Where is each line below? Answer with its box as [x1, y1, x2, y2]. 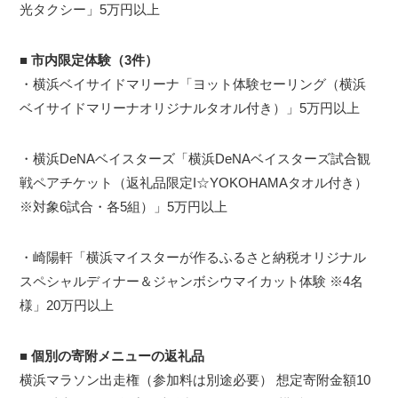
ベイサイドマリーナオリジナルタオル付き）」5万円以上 [20, 100, 361, 116]
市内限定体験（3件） [31, 52, 159, 68]
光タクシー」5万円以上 [20, 2, 161, 18]
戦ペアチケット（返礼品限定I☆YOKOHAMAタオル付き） [20, 175, 369, 191]
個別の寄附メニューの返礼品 [31, 348, 205, 364]
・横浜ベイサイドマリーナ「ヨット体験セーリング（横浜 [20, 76, 367, 92]
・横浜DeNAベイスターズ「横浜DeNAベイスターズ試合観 [20, 151, 371, 167]
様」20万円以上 [20, 298, 115, 314]
